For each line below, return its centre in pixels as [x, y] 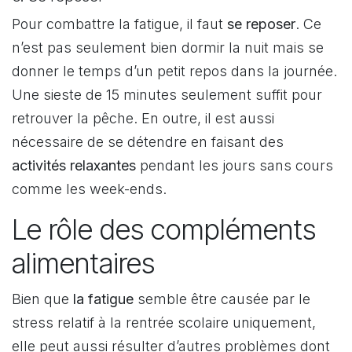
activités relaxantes [74, 165]
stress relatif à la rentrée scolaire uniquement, [164, 322]
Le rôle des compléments [164, 229]
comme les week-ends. [89, 189]
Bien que [42, 299]
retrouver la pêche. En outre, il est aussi [143, 118]
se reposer [261, 24]
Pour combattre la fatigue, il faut [119, 24]
